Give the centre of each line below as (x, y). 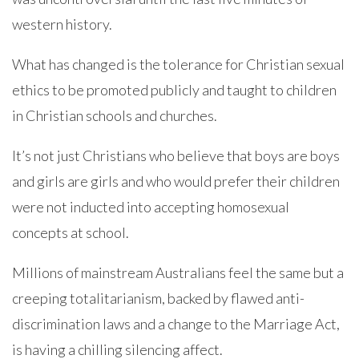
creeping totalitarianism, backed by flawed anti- (158, 298)
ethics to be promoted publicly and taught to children (174, 90)
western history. (62, 24)
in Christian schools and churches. (115, 115)
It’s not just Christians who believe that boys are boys (176, 155)
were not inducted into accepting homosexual (151, 207)
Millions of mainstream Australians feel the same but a (178, 272)
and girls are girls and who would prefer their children (176, 181)
